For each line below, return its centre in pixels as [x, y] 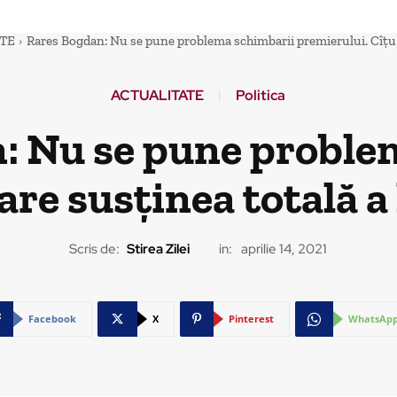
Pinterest [251, 319]
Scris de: [94, 249]
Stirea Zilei [158, 249]
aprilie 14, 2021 [284, 249]
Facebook [52, 319]
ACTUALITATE [157, 96]
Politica [261, 96]
